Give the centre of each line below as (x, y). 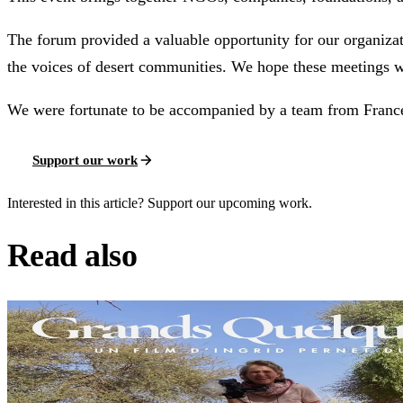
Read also (72, 256)
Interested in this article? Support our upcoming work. (160, 203)
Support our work (85, 160)
